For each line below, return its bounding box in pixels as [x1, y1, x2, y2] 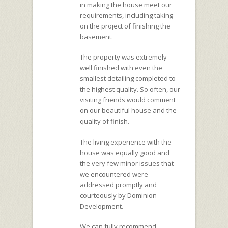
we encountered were [80, 169, 148, 179]
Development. [80, 201, 123, 211]
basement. [80, 32, 113, 41]
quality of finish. [80, 117, 129, 126]
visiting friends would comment [80, 95, 176, 105]
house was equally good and [80, 148, 169, 157]
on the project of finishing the [80, 21, 170, 31]
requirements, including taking [80, 10, 173, 20]
